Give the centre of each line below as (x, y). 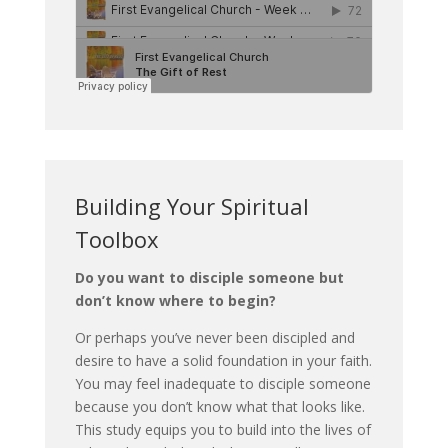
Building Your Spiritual (191, 205)
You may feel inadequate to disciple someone (222, 383)
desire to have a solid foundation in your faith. (223, 360)
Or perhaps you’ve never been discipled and (214, 337)
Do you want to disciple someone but (209, 277)
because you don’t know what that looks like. (219, 406)
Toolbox (116, 238)
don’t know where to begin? (177, 300)
